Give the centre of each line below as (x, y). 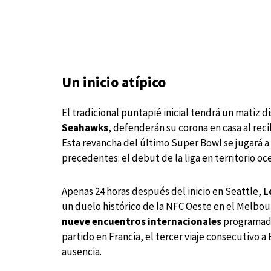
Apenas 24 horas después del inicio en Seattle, (162, 191)
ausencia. (82, 252)
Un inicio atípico (114, 82)
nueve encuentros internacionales (142, 222)
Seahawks (85, 128)
